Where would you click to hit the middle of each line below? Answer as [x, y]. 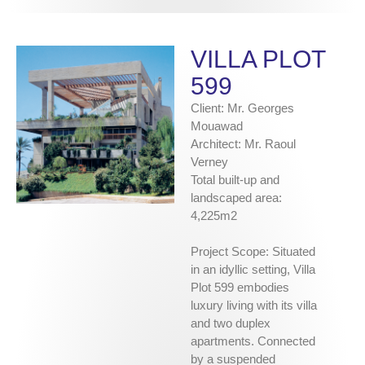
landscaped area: [236, 198]
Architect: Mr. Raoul [243, 144]
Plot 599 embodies [240, 288]
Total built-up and [235, 180]
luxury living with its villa [254, 306]
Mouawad [217, 126]
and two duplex [231, 323]
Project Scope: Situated [253, 252]
